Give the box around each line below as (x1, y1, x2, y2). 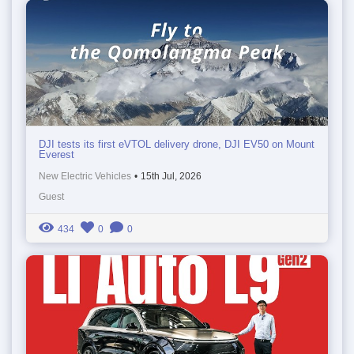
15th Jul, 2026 (141, 170, 201, 182)
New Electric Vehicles (39, 170, 131, 182)
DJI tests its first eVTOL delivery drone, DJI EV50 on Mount (39, 137, 314, 150)
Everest (39, 148, 74, 160)
